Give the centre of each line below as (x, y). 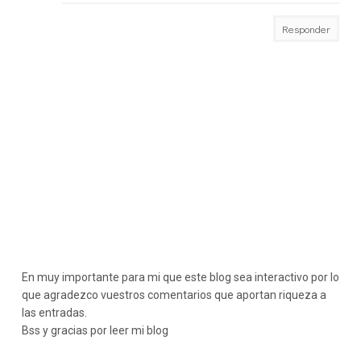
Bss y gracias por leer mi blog (95, 331)
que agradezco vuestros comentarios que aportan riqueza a (174, 295)
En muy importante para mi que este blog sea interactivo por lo (180, 278)
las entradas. (54, 313)
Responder (306, 29)
